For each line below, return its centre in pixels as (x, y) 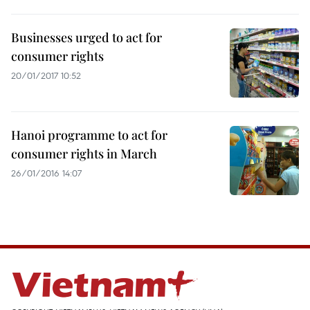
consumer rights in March (84, 154)
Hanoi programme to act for (89, 135)
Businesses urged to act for (86, 37)
